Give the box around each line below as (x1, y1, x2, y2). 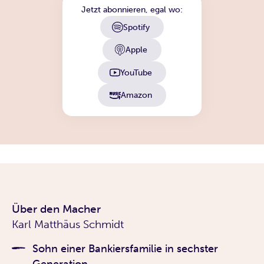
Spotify (123, 21, 150, 32)
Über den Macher (12, 202, 101, 216)
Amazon (120, 89, 152, 100)
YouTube (120, 67, 153, 78)
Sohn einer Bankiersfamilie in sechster (32, 242, 218, 255)
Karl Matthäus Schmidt (12, 217, 124, 231)
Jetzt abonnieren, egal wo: (81, 4, 183, 15)
